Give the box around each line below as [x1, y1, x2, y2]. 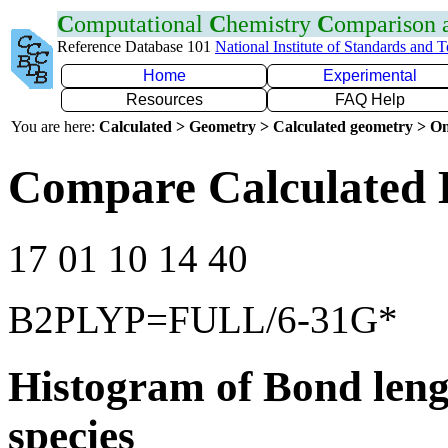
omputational [74, 11, 209, 37]
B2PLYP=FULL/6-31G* [8, 297, 398, 341]
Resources [125, 91, 203, 108]
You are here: [11, 118, 99, 135]
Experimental [323, 67, 417, 84]
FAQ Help [335, 91, 405, 108]
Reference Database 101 [57, 38, 215, 55]
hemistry [226, 11, 317, 37]
